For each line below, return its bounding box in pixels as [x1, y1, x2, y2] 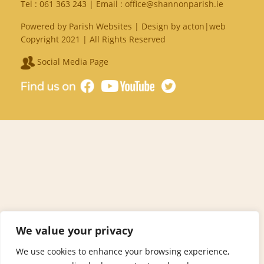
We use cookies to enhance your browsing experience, [16, 246, 229, 257]
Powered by [21, 21, 69, 32]
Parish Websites [69, 21, 132, 32]
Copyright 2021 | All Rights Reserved [21, 34, 166, 45]
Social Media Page [35, 56, 108, 68]
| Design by [132, 21, 183, 32]
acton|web [183, 21, 226, 32]
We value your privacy [16, 223, 133, 237]
